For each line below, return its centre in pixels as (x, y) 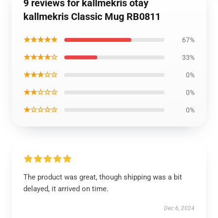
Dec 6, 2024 (179, 208)
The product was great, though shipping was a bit (103, 177)
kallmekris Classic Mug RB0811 (92, 17)
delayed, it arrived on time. (66, 189)
